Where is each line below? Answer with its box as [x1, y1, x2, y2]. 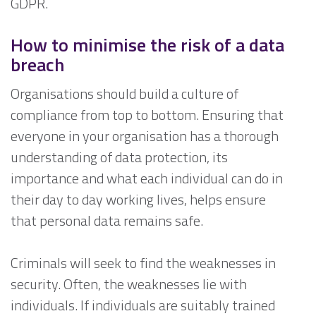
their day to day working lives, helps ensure [11, 188, 266, 211]
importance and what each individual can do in [11, 167, 283, 190]
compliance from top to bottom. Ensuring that [11, 104, 284, 126]
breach [11, 51, 64, 79]
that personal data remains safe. [11, 209, 203, 232]
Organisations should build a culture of [11, 83, 238, 105]
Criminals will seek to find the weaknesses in [11, 252, 276, 274]
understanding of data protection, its [11, 146, 228, 169]
